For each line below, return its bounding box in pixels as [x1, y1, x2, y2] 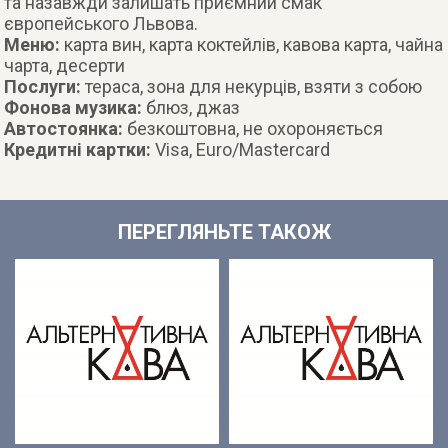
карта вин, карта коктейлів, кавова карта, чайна [64, 34, 444, 55]
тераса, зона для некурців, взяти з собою [85, 76, 423, 97]
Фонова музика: [4, 97, 147, 118]
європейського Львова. [4, 13, 199, 34]
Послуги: [4, 76, 86, 97]
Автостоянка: [4, 118, 128, 139]
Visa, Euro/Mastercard [155, 139, 331, 160]
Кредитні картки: [4, 139, 156, 160]
